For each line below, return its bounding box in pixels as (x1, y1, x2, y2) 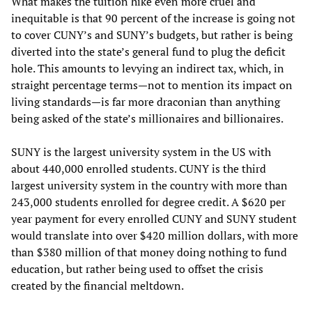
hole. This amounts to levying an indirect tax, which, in (11, 60, 284, 76)
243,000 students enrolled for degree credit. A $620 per (11, 194, 286, 210)
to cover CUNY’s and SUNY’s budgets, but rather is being (11, 26, 292, 42)
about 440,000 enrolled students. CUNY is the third (11, 160, 266, 176)
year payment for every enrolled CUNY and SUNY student (11, 210, 297, 226)
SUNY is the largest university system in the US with (11, 143, 271, 159)
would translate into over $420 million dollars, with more (11, 227, 298, 243)
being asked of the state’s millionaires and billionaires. (11, 110, 283, 126)
